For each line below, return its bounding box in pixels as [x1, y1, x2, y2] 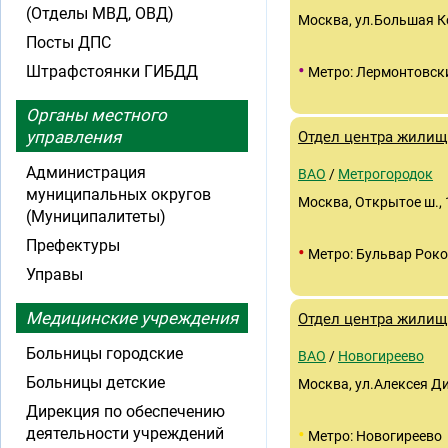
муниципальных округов [26, 185, 211, 204]
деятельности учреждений [26, 424, 224, 443]
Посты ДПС [26, 33, 111, 52]
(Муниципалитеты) [26, 207, 166, 226]
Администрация [26, 163, 146, 182]
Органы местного [26, 105, 167, 125]
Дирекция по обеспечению [26, 402, 225, 421]
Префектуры [26, 236, 120, 255]
